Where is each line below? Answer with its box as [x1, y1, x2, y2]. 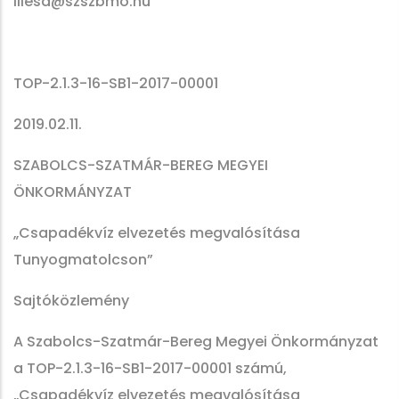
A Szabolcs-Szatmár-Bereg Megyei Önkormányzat [13, 331, 379, 352]
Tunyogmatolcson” [13, 249, 153, 270]
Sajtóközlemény [13, 290, 129, 311]
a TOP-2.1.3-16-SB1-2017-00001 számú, [13, 358, 287, 379]
